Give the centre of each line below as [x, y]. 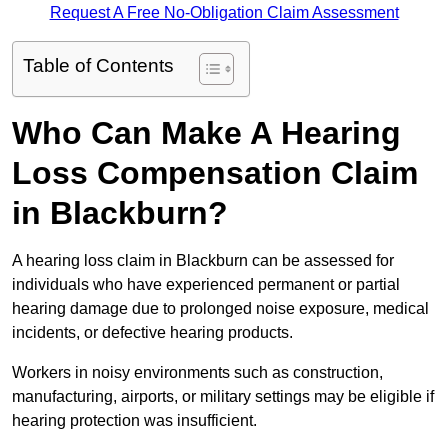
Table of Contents [98, 66]
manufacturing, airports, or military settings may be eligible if [223, 397]
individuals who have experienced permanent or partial [206, 285]
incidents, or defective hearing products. [152, 333]
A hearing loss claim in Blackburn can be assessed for [203, 261]
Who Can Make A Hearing [206, 133]
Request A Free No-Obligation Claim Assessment [224, 13]
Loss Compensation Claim [215, 173]
